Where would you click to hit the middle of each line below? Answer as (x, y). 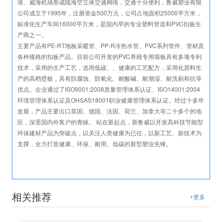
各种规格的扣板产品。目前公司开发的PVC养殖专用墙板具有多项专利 (110, 56)
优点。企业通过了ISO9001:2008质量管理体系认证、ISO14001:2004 (109, 89)
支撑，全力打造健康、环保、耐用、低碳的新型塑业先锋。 (95, 144)
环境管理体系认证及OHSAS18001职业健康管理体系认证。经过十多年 (111, 100)
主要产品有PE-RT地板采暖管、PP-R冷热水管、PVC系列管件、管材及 (111, 46)
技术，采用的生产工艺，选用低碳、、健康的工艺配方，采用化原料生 (110, 67)
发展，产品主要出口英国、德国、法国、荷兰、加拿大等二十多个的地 (110, 111)
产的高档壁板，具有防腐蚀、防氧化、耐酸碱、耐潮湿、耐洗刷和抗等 (110, 78)
